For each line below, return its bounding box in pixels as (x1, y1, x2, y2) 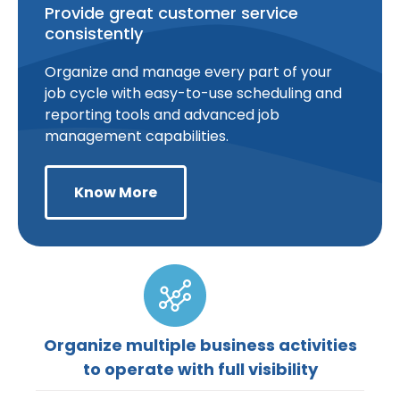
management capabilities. (45, 125, 229, 146)
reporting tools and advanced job (45, 104, 279, 125)
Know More (74, 181, 157, 203)
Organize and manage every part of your (45, 61, 332, 82)
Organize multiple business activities (43, 333, 357, 356)
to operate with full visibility (82, 357, 318, 380)
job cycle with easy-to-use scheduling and (45, 82, 342, 104)
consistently (45, 21, 143, 45)
